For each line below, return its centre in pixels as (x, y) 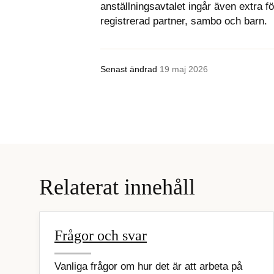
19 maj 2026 (183, 69)
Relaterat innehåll (117, 187)
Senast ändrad (129, 69)
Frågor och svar (101, 236)
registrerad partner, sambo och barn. (184, 21)
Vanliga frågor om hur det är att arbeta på (148, 267)
